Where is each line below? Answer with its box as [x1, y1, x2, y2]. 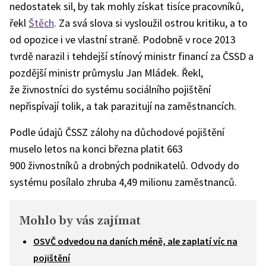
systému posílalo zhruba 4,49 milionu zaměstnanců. [9, 175, 237, 189]
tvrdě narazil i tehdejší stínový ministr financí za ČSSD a [9, 49, 254, 63]
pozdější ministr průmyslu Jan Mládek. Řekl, [9, 66, 203, 80]
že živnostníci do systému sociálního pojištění [9, 83, 211, 96]
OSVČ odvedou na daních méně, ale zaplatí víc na [33, 235, 237, 247]
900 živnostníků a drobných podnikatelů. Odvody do [9, 159, 239, 172]
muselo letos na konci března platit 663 [9, 142, 183, 156]
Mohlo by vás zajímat [19, 214, 141, 229]
